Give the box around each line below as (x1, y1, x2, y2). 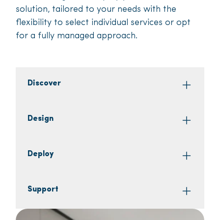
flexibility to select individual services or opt (16, 18, 191, 28)
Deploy (27, 150, 54, 159)
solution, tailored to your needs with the (16, 5, 176, 15)
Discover (27, 80, 61, 88)
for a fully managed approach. (16, 31, 137, 41)
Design (27, 115, 54, 123)
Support (27, 186, 58, 194)
